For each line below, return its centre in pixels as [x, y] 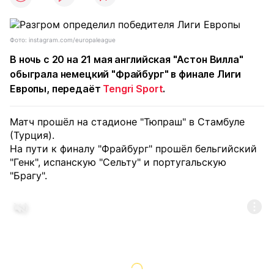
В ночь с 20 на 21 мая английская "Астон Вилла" [127, 59]
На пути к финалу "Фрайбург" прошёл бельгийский [133, 149]
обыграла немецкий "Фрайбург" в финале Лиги [126, 74]
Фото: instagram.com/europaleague [63, 40]
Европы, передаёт [57, 89]
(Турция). [32, 135]
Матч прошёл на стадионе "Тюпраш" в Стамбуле [127, 122]
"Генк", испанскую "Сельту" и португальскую [118, 162]
